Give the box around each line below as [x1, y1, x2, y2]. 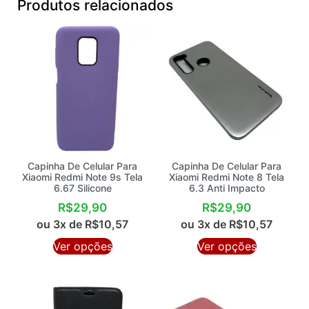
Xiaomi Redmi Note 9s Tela [22, 171, 143, 183]
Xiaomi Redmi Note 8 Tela [169, 171, 284, 183]
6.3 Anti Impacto [188, 182, 265, 195]
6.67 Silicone [53, 182, 112, 195]
